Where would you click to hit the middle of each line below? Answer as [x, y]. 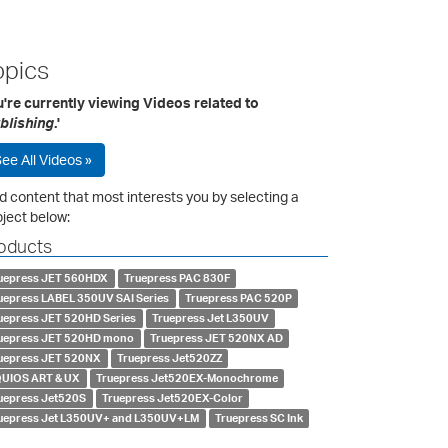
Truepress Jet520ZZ [169, 357]
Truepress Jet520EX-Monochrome [186, 377]
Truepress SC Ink [258, 417]
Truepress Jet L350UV [210, 317]
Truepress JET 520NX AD [216, 337]
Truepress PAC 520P [238, 297]
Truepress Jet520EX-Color [172, 397]
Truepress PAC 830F [176, 277]
